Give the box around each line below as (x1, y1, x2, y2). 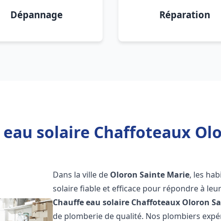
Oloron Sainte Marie (110, 169, 190, 180)
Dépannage (10, 8, 63, 21)
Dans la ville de (53, 169, 110, 180)
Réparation (159, 8, 210, 21)
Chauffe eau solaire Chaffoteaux (53, 197, 181, 208)
